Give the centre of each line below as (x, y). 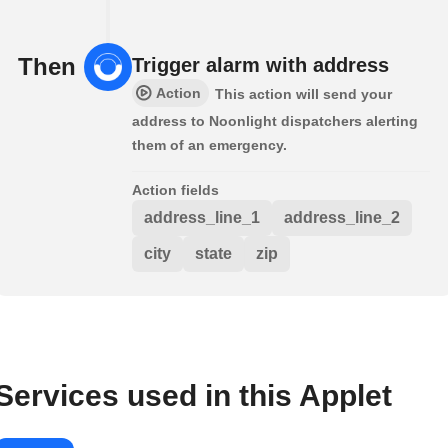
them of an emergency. (209, 145)
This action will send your (303, 94)
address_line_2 (342, 218)
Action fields (175, 190)
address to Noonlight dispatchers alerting (275, 121)
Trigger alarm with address (260, 65)
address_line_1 (202, 218)
